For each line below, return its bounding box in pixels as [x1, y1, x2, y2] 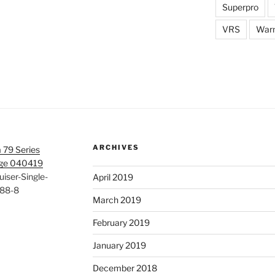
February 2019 [92, 217, 150, 228]
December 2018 [92, 263, 157, 274]
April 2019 [92, 172, 133, 183]
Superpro [222, 2, 258, 13]
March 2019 [92, 195, 141, 206]
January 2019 [92, 240, 146, 251]
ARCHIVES [92, 143, 139, 152]
